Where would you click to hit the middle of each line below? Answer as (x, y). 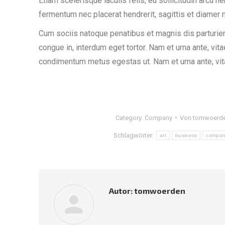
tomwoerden (159, 190)
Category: (130, 118)
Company (158, 118)
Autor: (121, 190)
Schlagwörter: (135, 135)
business (186, 135)
